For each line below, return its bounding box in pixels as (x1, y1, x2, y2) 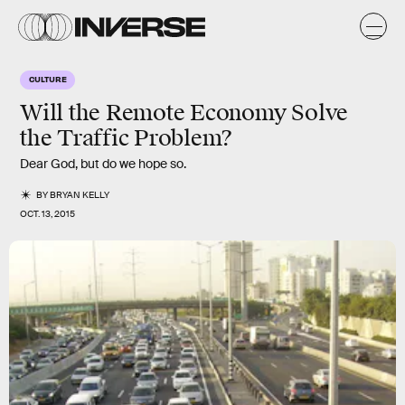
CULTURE (29, 73, 67, 84)
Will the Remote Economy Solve (20, 99, 349, 127)
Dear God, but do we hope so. (20, 155, 186, 172)
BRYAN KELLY (50, 189, 110, 201)
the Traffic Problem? (20, 125, 233, 152)
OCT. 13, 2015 (20, 208, 75, 220)
